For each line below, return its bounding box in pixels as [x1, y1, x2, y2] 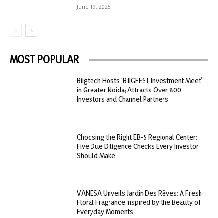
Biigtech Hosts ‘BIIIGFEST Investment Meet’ [77, 76, 203, 86]
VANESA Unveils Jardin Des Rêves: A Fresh [77, 188, 202, 198]
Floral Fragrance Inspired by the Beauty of [77, 198, 201, 207]
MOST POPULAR [10, 53, 79, 66]
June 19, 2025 [77, 3, 111, 11]
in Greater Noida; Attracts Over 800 [77, 85, 182, 95]
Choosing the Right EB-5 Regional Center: [77, 132, 198, 142]
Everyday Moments [77, 207, 134, 217]
